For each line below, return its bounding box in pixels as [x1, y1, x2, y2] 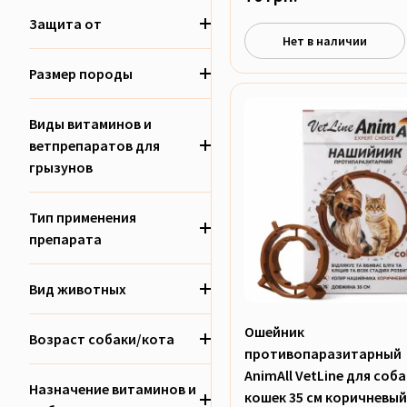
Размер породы [29, 65, 133, 83]
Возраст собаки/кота [29, 330, 174, 348]
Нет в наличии [283, 32, 368, 49]
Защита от [29, 15, 102, 33]
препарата [29, 230, 102, 248]
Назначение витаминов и [29, 380, 196, 398]
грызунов [29, 158, 93, 176]
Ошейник [244, 322, 304, 341]
